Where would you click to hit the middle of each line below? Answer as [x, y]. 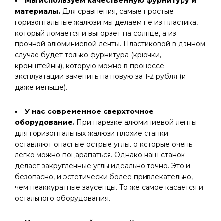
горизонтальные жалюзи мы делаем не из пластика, [106, 22]
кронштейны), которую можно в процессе [90, 66]
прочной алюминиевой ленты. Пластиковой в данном [110, 44]
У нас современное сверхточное [89, 111]
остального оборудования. [62, 198]
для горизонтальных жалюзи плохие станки [92, 133]
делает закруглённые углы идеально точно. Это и [103, 166]
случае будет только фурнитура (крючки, [88, 55]
